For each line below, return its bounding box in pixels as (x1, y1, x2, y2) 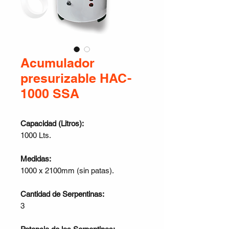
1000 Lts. (20, 131, 51, 140)
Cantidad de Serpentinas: (20, 190, 104, 198)
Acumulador (20, 55, 95, 71)
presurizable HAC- (20, 71, 131, 86)
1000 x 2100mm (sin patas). (20, 166, 114, 175)
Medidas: (20, 154, 51, 163)
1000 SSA (20, 86, 79, 101)
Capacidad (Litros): (20, 119, 84, 128)
